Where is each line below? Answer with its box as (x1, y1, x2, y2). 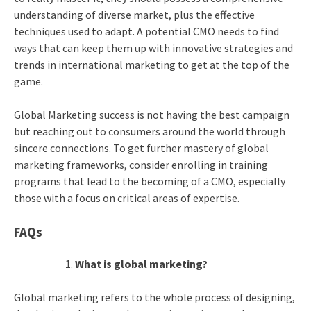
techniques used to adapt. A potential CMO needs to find (13, 24, 279, 39)
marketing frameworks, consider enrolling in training (13, 158, 268, 172)
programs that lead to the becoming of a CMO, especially (13, 174, 285, 189)
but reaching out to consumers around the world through (13, 124, 285, 139)
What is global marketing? (74, 256, 208, 271)
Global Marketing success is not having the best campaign (13, 108, 289, 122)
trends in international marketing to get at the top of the (13, 58, 289, 72)
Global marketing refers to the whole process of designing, (13, 289, 295, 304)
